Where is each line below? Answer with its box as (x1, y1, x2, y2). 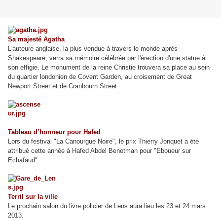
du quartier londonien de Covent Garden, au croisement (8, 73, 165, 81)
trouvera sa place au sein (138, 64, 210, 72)
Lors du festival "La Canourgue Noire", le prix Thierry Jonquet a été (8, 138, 199, 146)
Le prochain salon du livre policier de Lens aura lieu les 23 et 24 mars (8, 202, 206, 210)
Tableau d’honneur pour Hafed (8, 128, 101, 136)
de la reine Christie (82, 64, 136, 72)
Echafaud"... (8, 156, 43, 164)
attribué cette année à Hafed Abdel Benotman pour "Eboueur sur (8, 147, 191, 155)
